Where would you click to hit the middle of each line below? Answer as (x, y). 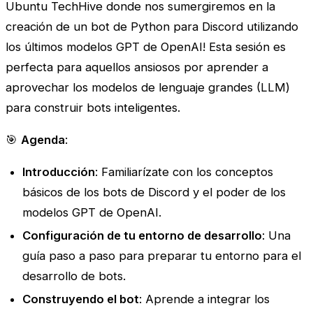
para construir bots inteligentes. (93, 108)
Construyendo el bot (81, 299)
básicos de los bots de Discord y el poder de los (154, 192)
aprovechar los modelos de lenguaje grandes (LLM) (148, 88)
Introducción (59, 172)
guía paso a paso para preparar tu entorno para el (162, 255)
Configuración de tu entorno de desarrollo (142, 235)
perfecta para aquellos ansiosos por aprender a (137, 67)
